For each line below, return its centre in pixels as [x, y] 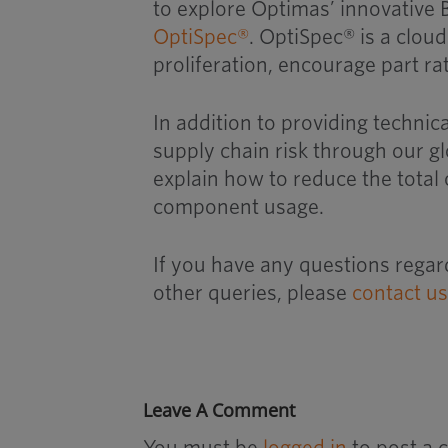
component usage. [239, 206]
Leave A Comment [219, 409]
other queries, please [253, 292]
